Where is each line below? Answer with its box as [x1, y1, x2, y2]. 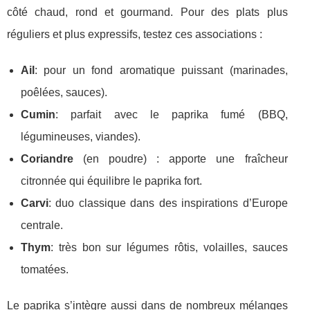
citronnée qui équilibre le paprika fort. [21, 175, 202, 188]
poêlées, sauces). [21, 86, 107, 99]
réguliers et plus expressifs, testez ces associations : [7, 28, 262, 41]
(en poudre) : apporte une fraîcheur [73, 153, 288, 165]
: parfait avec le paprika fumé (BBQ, [55, 109, 288, 121]
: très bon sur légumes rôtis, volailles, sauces [51, 241, 288, 254]
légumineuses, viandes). [21, 131, 140, 143]
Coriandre [21, 153, 73, 165]
